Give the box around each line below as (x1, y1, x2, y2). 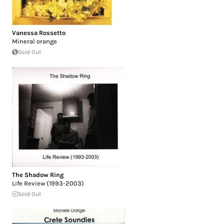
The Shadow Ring (12, 170, 64, 178)
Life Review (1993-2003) (12, 179, 84, 187)
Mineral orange (12, 37, 57, 45)
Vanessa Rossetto (12, 28, 65, 36)
